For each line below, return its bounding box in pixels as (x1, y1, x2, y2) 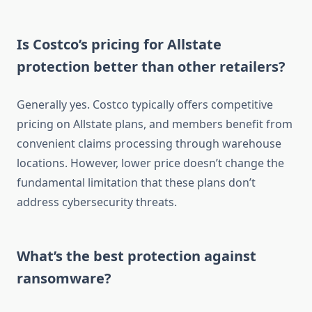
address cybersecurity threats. (17, 194, 177, 210)
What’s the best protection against (17, 247, 256, 266)
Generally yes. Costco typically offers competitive (17, 97, 273, 113)
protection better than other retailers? (17, 57, 286, 77)
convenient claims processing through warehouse (17, 136, 281, 152)
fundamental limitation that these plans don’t (17, 175, 256, 191)
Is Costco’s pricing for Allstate (17, 35, 221, 54)
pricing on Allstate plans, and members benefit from (17, 116, 292, 132)
